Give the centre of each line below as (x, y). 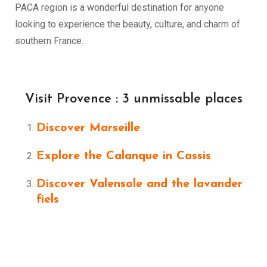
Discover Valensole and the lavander (139, 184)
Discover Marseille (88, 128)
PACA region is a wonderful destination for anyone (119, 7)
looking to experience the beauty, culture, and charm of (128, 24)
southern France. (49, 41)
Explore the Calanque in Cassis (124, 156)
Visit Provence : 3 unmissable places (133, 99)
